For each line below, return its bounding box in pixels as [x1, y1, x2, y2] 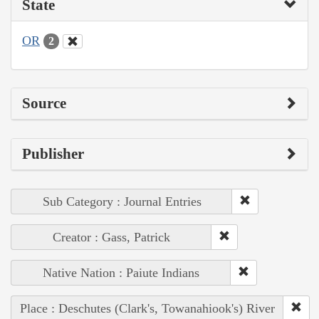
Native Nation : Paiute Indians [43, 266, 199, 281]
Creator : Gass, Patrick [53, 230, 170, 245]
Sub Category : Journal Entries [42, 194, 202, 209]
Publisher [22, 145, 84, 163]
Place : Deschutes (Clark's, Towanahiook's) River [20, 301, 275, 316]
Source [22, 95, 66, 113]
